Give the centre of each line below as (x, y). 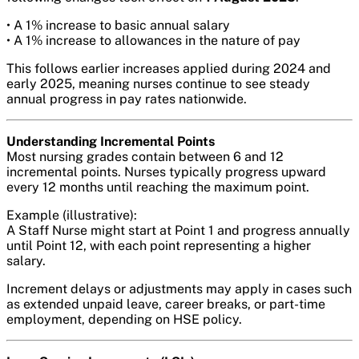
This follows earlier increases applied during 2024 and (169, 68)
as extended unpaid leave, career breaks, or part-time (166, 304)
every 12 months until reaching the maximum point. (158, 187)
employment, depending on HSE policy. (124, 319)
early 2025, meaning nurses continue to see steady (158, 83)
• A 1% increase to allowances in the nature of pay (153, 40)
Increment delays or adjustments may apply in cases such (179, 288)
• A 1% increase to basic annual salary (118, 25)
